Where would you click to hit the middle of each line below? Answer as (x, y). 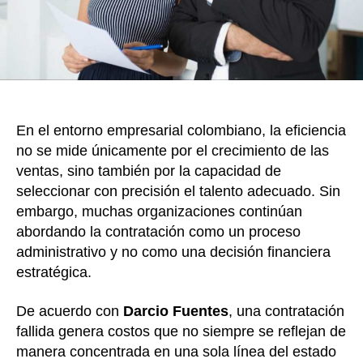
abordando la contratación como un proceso (158, 232)
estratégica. (54, 273)
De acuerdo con (70, 311)
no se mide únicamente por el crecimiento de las (173, 151)
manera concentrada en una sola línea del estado (176, 351)
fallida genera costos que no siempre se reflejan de (181, 331)
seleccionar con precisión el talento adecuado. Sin (178, 192)
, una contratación (286, 311)
